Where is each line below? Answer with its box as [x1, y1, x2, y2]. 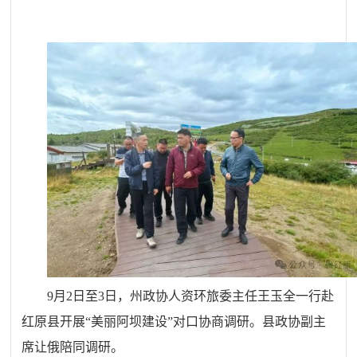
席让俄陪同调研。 [22, 339, 124, 354]
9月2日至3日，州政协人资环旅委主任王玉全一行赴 [47, 288, 335, 303]
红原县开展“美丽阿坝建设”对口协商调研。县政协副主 [22, 314, 327, 328]
